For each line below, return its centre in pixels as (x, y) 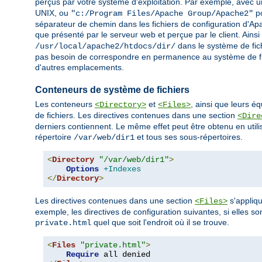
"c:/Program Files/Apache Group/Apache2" (162, 14)
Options (82, 169)
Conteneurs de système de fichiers (112, 89)
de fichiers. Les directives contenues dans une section (136, 116)
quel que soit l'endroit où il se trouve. (160, 223)
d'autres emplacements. (80, 68)
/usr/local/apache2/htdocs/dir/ (105, 46)
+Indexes (122, 169)
